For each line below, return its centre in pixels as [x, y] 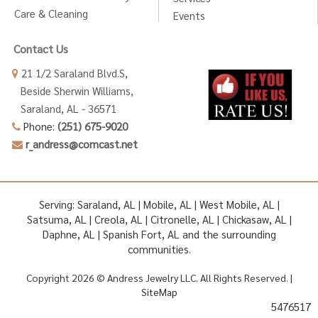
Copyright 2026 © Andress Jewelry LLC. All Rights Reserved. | [159, 278]
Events [189, 16]
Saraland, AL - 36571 [64, 109]
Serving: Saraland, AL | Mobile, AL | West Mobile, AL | [159, 204]
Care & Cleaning [51, 13]
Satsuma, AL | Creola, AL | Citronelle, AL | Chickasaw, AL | [159, 219]
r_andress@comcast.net [82, 144]
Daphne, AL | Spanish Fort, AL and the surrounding [159, 234]
